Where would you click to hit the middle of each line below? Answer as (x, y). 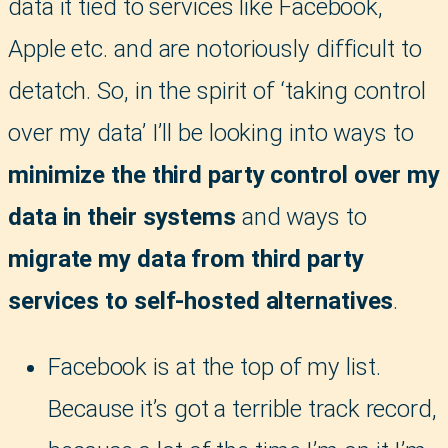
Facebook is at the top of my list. (214, 366)
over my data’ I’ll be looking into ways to (211, 132)
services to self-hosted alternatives (201, 300)
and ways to (301, 216)
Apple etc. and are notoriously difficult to (215, 48)
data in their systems (122, 216)
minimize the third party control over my (224, 174)
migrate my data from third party (186, 258)
